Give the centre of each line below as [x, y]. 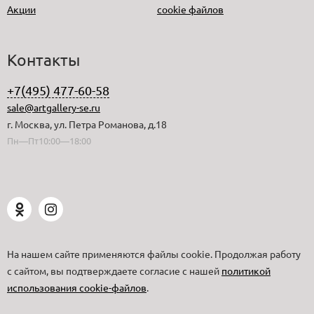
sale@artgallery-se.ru [54, 108]
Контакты [43, 60]
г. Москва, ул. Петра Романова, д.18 [87, 124]
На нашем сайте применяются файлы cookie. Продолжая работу [154, 254]
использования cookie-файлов [77, 288]
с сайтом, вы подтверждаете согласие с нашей [114, 271]
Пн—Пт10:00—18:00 [49, 141]
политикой [246, 271]
